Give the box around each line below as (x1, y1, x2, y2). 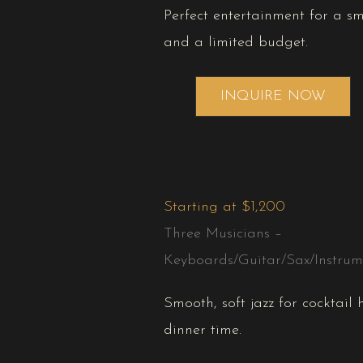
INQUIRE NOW (220, 88, 326, 105)
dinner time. (164, 322, 241, 339)
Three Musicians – (164, 226, 282, 242)
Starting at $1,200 (164, 199, 285, 216)
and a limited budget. (164, 35, 308, 51)
